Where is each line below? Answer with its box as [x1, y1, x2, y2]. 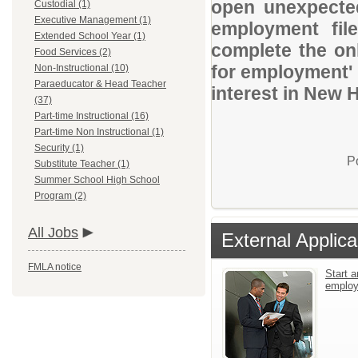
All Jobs [28, 225, 78, 241]
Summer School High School [34, 174, 160, 185]
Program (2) [34, 190, 86, 201]
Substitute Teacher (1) [34, 158, 129, 169]
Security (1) [34, 142, 84, 153]
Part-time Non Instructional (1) [34, 126, 164, 137]
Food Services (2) [34, 46, 111, 58]
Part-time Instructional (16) [34, 110, 149, 121]
